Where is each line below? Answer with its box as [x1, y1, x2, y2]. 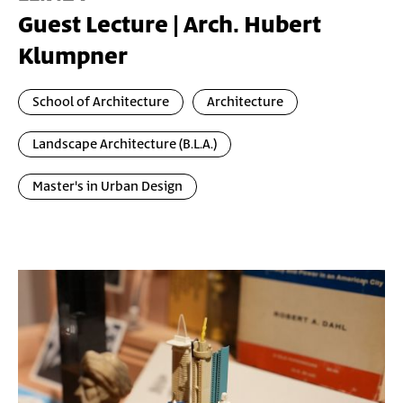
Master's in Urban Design [32, 176, 183, 196]
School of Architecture [32, 92, 169, 112]
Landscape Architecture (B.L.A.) [32, 134, 217, 154]
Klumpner [18, 40, 128, 74]
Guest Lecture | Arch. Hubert [18, 8, 321, 42]
